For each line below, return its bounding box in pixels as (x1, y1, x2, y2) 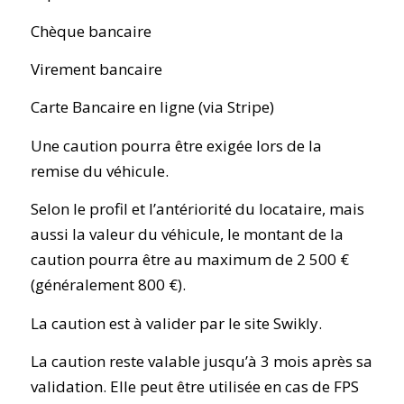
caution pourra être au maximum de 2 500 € (30, 249, 349, 271)
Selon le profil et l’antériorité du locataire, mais (30, 198, 364, 220)
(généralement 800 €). (30, 274, 186, 296)
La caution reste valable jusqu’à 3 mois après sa (30, 351, 372, 372)
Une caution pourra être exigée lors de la (30, 134, 322, 156)
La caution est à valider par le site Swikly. (30, 312, 322, 334)
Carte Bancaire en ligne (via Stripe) (30, 96, 274, 118)
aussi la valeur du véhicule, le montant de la (30, 224, 344, 245)
